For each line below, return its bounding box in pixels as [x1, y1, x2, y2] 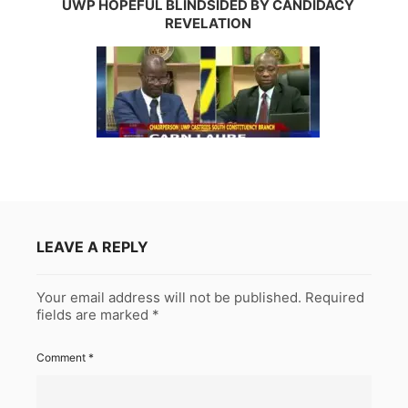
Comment [36, 350, 88, 364]
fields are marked [36, 305, 152, 323]
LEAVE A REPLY [36, 237, 148, 256]
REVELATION [165, 14, 252, 32]
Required [305, 288, 364, 306]
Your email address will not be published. [36, 288, 301, 306]
